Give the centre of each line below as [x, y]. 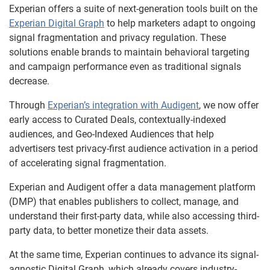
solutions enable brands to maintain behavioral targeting [129, 52]
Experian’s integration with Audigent [123, 105]
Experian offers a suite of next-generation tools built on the [133, 9]
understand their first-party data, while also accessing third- [134, 216]
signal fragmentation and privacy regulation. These [118, 38]
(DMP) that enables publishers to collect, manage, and [124, 202]
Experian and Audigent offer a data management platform [132, 187]
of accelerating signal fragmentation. [88, 163]
